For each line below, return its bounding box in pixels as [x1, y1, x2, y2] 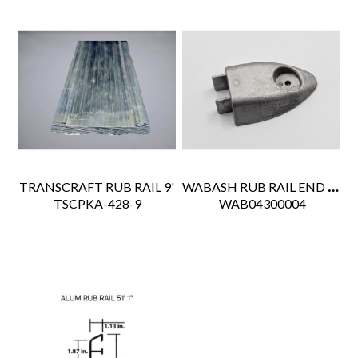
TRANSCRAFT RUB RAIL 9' [18, 179, 174, 195]
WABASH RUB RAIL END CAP [328, 177, 340, 196]
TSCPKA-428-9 [51, 196, 142, 212]
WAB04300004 [217, 196, 307, 212]
